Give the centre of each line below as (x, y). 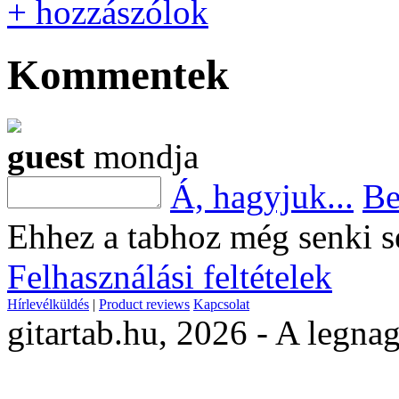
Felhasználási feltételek (170, 276)
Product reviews (144, 304)
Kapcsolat (221, 304)
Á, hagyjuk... (262, 196)
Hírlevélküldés (48, 304)
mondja (142, 156)
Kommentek (118, 75)
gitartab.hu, (92, 332)
